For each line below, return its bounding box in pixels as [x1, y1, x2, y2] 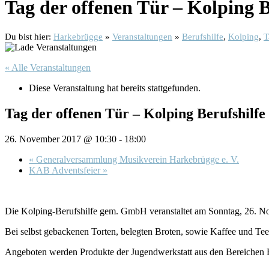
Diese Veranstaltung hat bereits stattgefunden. [29, 82, 201, 93]
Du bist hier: [5, 31, 53, 41]
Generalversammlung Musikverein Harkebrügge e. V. [34, 154, 239, 165]
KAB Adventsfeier [29, 165, 103, 175]
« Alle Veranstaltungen [5, 62, 91, 73]
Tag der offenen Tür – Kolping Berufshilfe [5, 105, 265, 121]
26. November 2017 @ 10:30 [5, 133, 116, 144]
